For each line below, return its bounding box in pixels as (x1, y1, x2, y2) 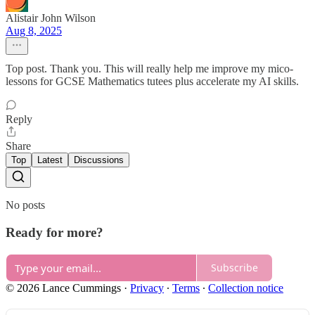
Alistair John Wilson (6, 12, 96, 25)
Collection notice (208, 281, 283, 294)
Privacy (130, 281, 164, 294)
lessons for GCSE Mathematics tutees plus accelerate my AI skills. (6, 75, 299, 88)
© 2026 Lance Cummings (6, 281, 121, 294)
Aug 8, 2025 (6, 25, 62, 37)
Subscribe (211, 261, 258, 275)
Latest (37, 155, 63, 166)
